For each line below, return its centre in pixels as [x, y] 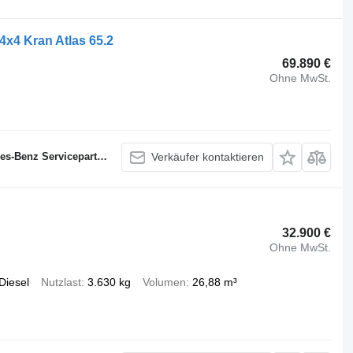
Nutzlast [61, 282]
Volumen [164, 282]
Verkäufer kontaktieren [208, 157]
